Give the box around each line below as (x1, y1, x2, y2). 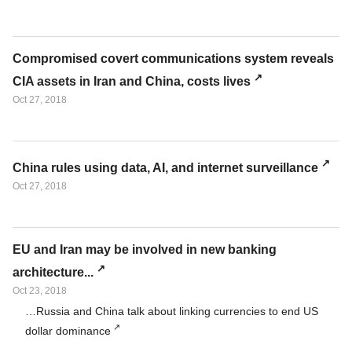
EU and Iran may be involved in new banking (13, 242, 277, 256)
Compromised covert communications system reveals (13, 52, 334, 65)
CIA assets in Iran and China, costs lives (13, 75, 251, 89)
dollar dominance (25, 324, 111, 337)
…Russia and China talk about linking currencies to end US (25, 304, 318, 317)
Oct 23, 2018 (13, 284, 67, 296)
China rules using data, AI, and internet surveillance (13, 160, 318, 174)
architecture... (13, 265, 93, 279)
